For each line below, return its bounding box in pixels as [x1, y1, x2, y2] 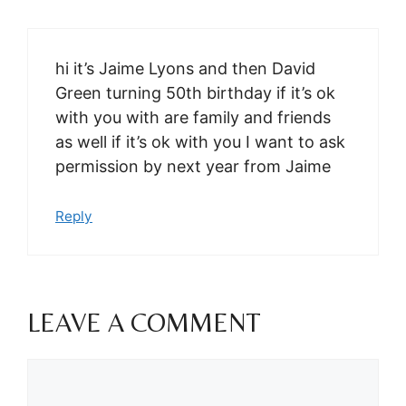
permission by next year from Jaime [55, 156, 331, 176]
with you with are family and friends [55, 107, 331, 127]
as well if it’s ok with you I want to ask [55, 131, 345, 151]
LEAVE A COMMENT [27, 306, 261, 337]
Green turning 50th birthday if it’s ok [55, 82, 335, 102]
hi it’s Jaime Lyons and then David [55, 58, 315, 78]
